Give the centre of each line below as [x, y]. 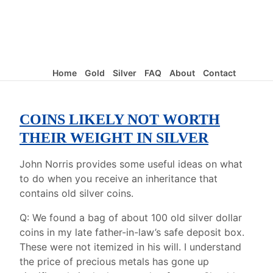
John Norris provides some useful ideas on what [131, 164]
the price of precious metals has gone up [114, 262]
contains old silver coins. [76, 193]
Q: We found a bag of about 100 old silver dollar [131, 218]
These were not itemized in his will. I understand [130, 247]
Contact [219, 73]
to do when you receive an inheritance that [119, 179]
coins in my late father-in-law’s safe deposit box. [132, 232]
